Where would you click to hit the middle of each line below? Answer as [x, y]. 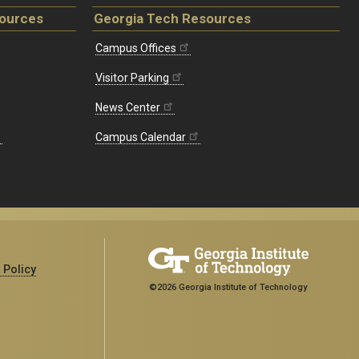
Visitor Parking [132, 77]
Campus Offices [136, 48]
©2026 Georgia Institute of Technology [228, 288]
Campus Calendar [141, 137]
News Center [128, 107]
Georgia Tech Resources [172, 18]
